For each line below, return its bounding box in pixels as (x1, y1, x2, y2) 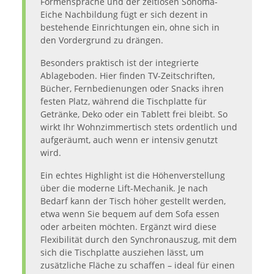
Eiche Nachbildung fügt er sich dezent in (40, 9, 208, 21)
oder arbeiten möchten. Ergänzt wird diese (40, 221, 217, 233)
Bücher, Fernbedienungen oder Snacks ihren (40, 83, 224, 95)
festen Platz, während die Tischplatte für (40, 95, 207, 108)
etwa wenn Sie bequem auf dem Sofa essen (40, 208, 220, 220)
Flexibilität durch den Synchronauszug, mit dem (40, 234, 237, 246)
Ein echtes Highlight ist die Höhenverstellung (40, 169, 225, 182)
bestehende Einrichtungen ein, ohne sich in (40, 21, 220, 34)
